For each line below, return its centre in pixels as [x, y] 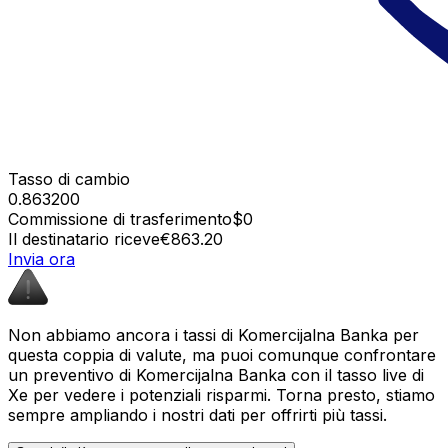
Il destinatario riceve [84, 238]
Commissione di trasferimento [120, 218]
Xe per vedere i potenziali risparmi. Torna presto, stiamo [221, 394]
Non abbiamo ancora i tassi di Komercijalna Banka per [213, 334]
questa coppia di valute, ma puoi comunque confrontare [222, 354]
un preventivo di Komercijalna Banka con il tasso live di [216, 374]
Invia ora [41, 258]
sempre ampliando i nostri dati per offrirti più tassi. [197, 414]
